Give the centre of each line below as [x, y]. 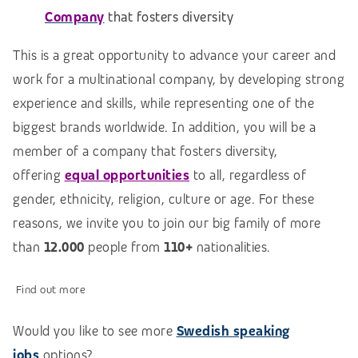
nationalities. [232, 248]
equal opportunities [127, 176]
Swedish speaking [233, 332]
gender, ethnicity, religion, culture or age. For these [163, 200]
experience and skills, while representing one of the [163, 104]
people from [124, 248]
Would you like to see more [95, 332]
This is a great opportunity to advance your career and [174, 56]
